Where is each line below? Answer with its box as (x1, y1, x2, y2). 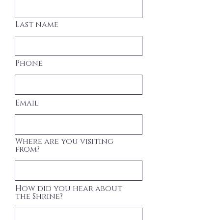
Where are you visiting (15, 136, 113, 147)
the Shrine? (15, 191, 63, 202)
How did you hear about (15, 183, 122, 194)
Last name (15, 19, 58, 30)
